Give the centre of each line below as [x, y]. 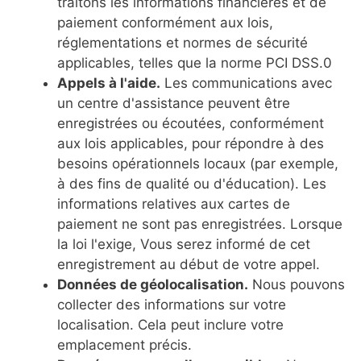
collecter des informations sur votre [172, 305]
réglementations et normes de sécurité [183, 43]
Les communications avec [246, 83]
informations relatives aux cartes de [174, 204]
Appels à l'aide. [109, 83]
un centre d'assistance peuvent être [174, 103]
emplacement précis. [124, 345]
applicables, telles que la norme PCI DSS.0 [195, 63]
